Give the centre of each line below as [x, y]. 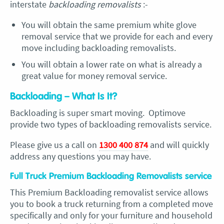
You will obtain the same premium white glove [109, 25]
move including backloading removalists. [98, 48]
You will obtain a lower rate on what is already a [111, 64]
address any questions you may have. [80, 156]
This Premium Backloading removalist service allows [109, 192]
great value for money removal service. [94, 76]
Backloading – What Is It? [64, 96]
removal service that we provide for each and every [117, 36]
